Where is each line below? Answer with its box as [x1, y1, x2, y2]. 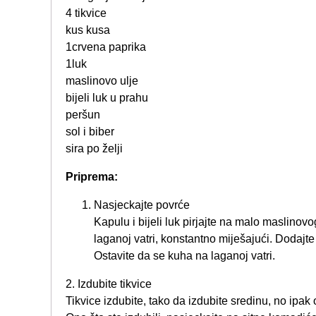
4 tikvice [66, 7, 107, 20]
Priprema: [66, 171, 118, 183]
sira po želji [66, 142, 123, 155]
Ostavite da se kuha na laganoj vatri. [94, 250, 275, 262]
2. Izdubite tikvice [66, 278, 152, 291]
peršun [66, 109, 100, 121]
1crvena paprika [66, 41, 146, 54]
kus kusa [66, 24, 110, 37]
